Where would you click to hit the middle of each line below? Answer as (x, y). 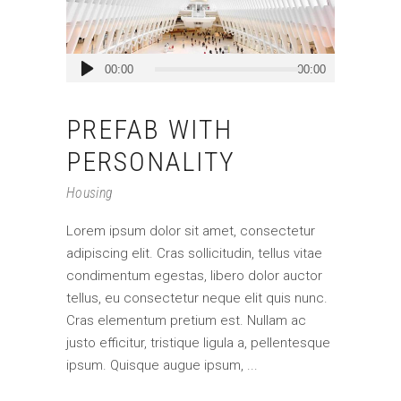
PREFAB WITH (149, 129)
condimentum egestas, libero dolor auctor (194, 275)
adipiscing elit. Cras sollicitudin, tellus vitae (194, 253)
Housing (90, 192)
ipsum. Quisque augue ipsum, (157, 365)
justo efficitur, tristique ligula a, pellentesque (198, 342)
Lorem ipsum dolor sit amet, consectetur (191, 230)
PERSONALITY (151, 161)
